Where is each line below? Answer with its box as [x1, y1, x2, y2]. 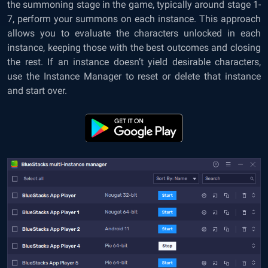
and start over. [7, 85, 69, 97]
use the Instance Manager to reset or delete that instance [7, 71, 261, 83]
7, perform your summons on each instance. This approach [7, 13, 261, 25]
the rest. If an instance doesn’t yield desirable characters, [7, 56, 261, 68]
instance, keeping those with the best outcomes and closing [7, 42, 261, 54]
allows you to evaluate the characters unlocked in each [7, 28, 261, 39]
